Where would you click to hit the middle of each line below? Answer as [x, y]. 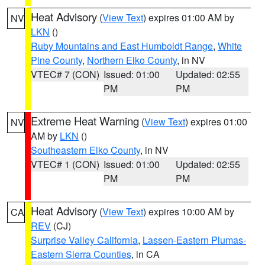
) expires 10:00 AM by [189, 211]
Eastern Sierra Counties [81, 254]
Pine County [56, 60]
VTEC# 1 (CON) [65, 164]
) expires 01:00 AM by [189, 17]
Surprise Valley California [84, 240]
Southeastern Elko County [85, 150]
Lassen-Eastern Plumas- [194, 240]
